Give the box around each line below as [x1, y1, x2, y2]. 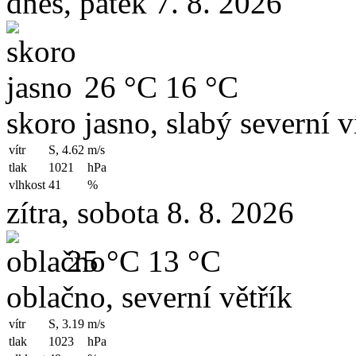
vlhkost [9, 178, 45, 192]
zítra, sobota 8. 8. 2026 [6, 195, 294, 230]
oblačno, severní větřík [6, 280, 292, 315]
